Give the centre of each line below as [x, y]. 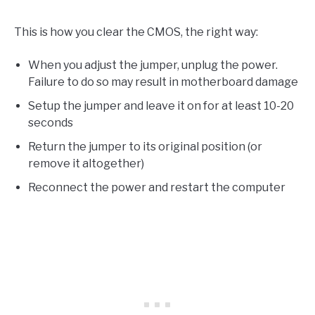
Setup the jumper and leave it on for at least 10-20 [161, 105]
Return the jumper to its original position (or [145, 146]
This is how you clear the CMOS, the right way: [136, 32]
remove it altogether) [86, 163]
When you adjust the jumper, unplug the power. [153, 65]
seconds [51, 122]
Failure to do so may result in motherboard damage [163, 82]
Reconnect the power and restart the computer [157, 187]
